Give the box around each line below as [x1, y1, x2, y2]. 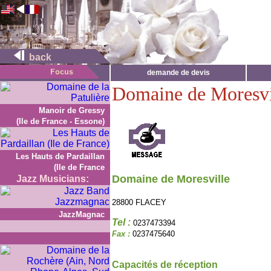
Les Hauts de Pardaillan [16, 152, 105, 161]
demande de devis [146, 68, 210, 77]
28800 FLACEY [112, 198, 166, 207]
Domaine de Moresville [112, 173, 230, 185]
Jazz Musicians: [16, 174, 89, 184]
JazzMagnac [59, 210, 105, 219]
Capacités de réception [112, 260, 218, 270]
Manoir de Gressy [39, 106, 105, 115]
